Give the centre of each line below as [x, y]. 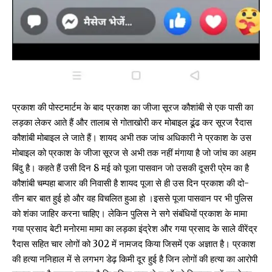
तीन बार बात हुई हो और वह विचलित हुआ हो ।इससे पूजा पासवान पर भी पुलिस [132, 198]
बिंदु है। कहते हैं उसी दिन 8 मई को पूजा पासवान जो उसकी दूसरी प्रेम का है [131, 168]
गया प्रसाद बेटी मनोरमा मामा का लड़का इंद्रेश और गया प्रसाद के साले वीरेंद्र [135, 228]
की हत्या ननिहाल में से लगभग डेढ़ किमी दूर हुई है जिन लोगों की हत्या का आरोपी [135, 259]
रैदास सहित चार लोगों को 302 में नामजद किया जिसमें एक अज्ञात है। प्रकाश [134, 243]
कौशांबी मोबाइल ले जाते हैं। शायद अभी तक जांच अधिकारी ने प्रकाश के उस [132, 137]
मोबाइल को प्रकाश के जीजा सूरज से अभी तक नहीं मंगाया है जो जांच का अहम [134, 152]
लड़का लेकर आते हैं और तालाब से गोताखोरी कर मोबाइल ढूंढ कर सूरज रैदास [132, 122]
